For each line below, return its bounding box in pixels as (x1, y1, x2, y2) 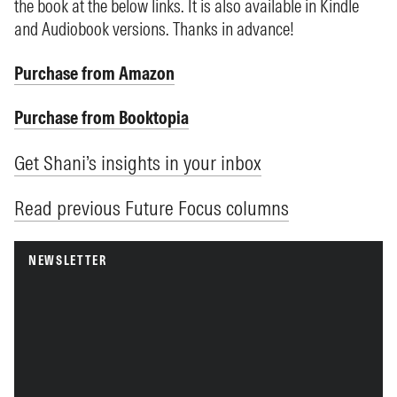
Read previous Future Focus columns (14, 195, 289, 221)
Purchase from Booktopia (14, 106, 189, 128)
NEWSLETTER (28, 253, 107, 269)
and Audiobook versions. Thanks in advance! (14, 18, 294, 40)
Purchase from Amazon (14, 62, 175, 84)
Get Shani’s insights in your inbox (14, 150, 261, 175)
